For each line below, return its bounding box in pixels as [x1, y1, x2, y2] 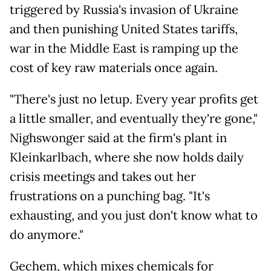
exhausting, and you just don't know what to [10, 207, 258, 224]
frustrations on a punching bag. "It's [10, 188, 210, 204]
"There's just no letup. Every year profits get [10, 91, 258, 108]
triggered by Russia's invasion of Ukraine [10, 2, 238, 18]
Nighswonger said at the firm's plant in [10, 130, 227, 146]
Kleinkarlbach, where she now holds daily [10, 149, 244, 166]
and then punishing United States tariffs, [10, 21, 238, 38]
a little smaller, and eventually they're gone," [10, 111, 258, 127]
